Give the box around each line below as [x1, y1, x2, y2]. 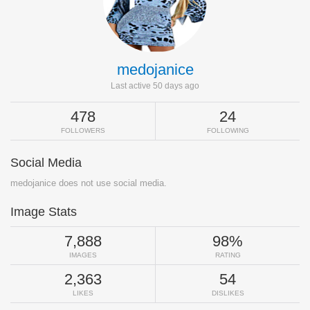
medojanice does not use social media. [10, 177, 167, 188]
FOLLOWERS [60, 126, 105, 134]
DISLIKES [211, 289, 244, 297]
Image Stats [10, 204, 77, 219]
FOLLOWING [206, 126, 249, 134]
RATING [215, 250, 241, 259]
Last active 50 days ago [111, 80, 199, 91]
